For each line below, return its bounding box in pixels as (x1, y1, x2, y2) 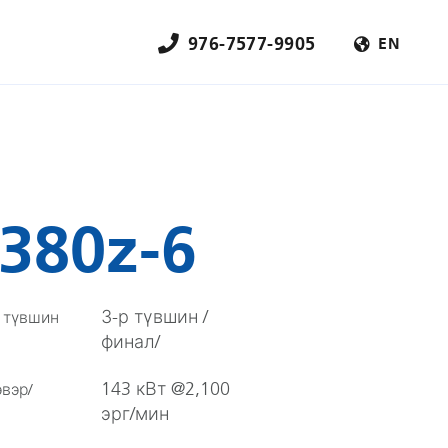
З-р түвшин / (101, 306, 208, 328)
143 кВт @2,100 (101, 378, 230, 400)
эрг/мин (101, 403, 169, 425)
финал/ (101, 331, 160, 353)
